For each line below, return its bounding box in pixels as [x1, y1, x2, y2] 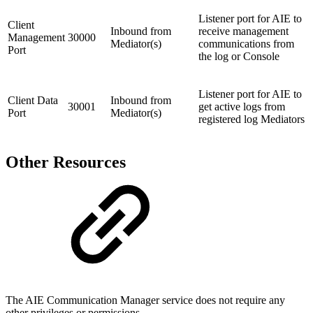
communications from [198, 37, 294, 50]
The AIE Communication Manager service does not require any [6, 294, 285, 307]
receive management [198, 24, 289, 37]
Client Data [8, 94, 58, 106]
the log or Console [198, 50, 279, 62]
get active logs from [198, 100, 285, 112]
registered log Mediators [198, 112, 305, 125]
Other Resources [6, 152, 126, 171]
